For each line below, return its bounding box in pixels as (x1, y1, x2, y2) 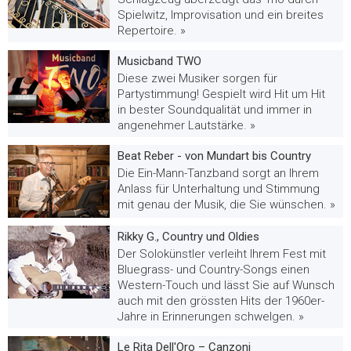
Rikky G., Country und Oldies (118, 230, 259, 244)
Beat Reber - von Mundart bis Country (118, 149, 311, 163)
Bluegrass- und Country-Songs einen (118, 262, 309, 277)
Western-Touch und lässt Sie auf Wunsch (118, 278, 335, 292)
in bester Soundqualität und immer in (118, 103, 312, 117)
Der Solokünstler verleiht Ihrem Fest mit (118, 247, 326, 261)
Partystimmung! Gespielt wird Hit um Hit (118, 87, 325, 101)
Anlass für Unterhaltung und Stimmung (118, 182, 320, 196)
